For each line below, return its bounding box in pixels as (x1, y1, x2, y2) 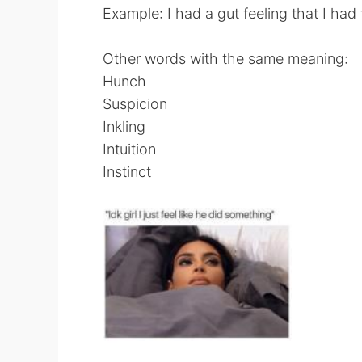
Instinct (103, 163, 151, 180)
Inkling (103, 118, 145, 135)
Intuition (103, 141, 156, 158)
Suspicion (103, 95, 167, 112)
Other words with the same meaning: (103, 50, 348, 67)
